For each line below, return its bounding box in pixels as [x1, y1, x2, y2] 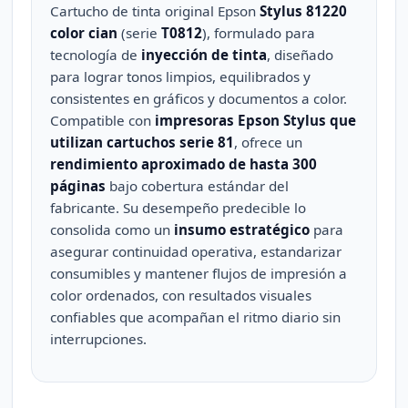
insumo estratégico [174, 220, 311, 239]
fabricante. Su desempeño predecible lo [50, 199, 307, 217]
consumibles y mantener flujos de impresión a [50, 264, 348, 282]
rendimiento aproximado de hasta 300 [50, 155, 318, 173]
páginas [50, 177, 107, 195]
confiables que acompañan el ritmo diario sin [50, 308, 342, 326]
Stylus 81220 [260, 2, 348, 20]
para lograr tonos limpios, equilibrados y [50, 67, 311, 86]
